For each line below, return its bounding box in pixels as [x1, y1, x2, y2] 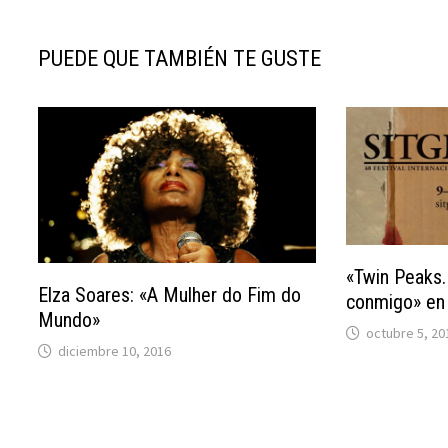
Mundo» [38, 308, 101, 333]
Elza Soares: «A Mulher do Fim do [38, 283, 302, 308]
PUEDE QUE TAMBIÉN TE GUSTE [38, 45, 322, 71]
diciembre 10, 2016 [58, 342, 172, 361]
